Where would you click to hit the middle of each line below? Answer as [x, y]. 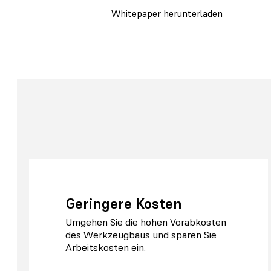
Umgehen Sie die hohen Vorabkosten [146, 223]
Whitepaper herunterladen [167, 14]
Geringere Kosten [124, 203]
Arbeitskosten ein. [106, 248]
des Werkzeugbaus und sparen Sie [141, 235]
